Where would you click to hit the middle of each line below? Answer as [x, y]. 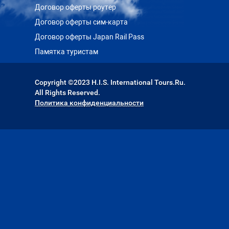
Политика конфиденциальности [89, 103]
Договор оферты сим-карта [81, 22]
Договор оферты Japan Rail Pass [89, 37]
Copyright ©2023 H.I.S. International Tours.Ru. [110, 82]
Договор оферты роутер [75, 7]
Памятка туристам [66, 52]
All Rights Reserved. [67, 93]
